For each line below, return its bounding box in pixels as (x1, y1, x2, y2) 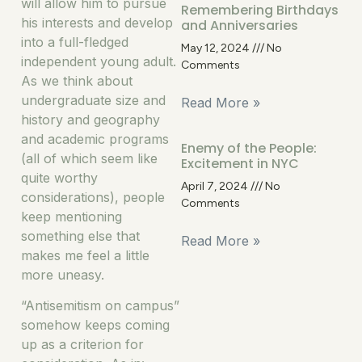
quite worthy (21, 170, 98, 186)
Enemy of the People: (181, 139, 317, 158)
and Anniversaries (181, 16, 298, 35)
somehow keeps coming (21, 317, 170, 334)
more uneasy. (21, 267, 104, 283)
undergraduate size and (21, 92, 166, 108)
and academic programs (21, 131, 169, 147)
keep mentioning (21, 208, 122, 225)
